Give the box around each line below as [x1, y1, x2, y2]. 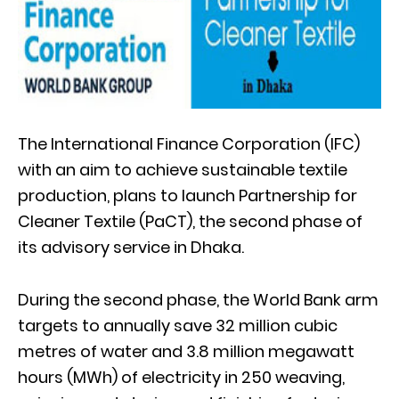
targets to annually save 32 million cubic [18, 313, 338, 337]
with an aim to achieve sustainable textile [18, 158, 347, 181]
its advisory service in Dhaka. [18, 235, 244, 258]
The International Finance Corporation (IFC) [18, 132, 360, 155]
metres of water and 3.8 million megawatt [18, 339, 354, 362]
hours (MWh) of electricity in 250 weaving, [18, 365, 345, 388]
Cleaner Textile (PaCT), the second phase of [18, 209, 362, 232]
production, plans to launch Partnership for [18, 183, 357, 207]
